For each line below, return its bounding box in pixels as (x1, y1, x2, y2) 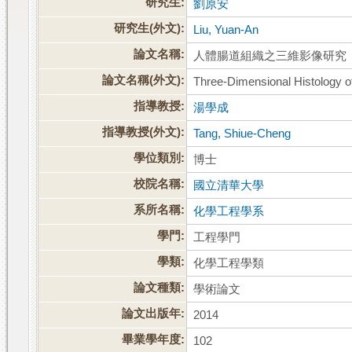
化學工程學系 (193, 205, 265, 218)
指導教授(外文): (102, 126, 185, 139)
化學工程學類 (193, 257, 265, 270)
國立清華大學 (193, 179, 265, 192)
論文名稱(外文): (102, 74, 185, 87)
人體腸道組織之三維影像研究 (193, 49, 347, 63)
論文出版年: (122, 307, 185, 321)
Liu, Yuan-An (193, 24, 259, 37)
